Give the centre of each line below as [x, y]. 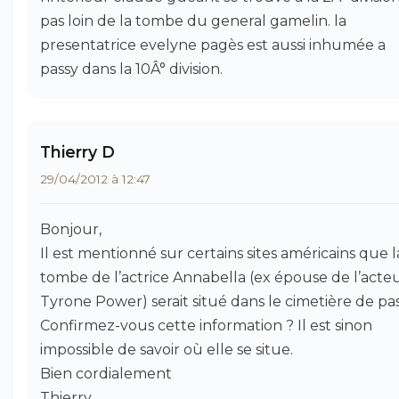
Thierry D [77, 152]
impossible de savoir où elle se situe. [167, 350]
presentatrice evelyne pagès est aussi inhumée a [213, 45]
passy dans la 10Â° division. [131, 69]
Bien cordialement [106, 374]
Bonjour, [71, 229]
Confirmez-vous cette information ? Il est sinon [206, 326]
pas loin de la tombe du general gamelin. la [193, 21]
